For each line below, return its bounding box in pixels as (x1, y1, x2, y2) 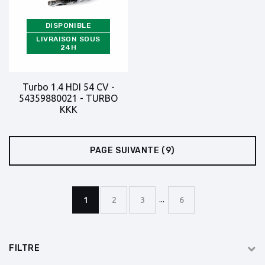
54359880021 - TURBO (19, 93, 118, 104)
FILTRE (9, 243, 40, 253)
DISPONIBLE (45, 21, 92, 30)
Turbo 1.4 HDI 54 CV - (22, 82, 115, 92)
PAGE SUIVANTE (90, 146, 160, 156)
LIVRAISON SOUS (36, 34, 101, 43)
